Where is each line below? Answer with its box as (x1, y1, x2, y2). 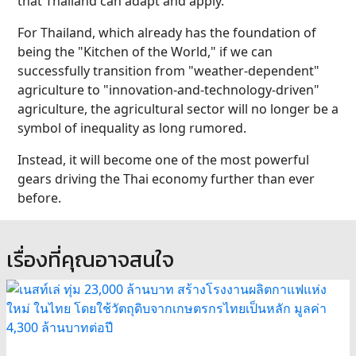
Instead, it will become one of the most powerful (17, 151, 309, 168)
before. (17, 189, 61, 207)
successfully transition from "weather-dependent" (17, 62, 319, 79)
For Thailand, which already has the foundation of (17, 24, 316, 41)
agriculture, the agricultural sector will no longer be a (17, 100, 339, 118)
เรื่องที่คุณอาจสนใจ (6, 243, 174, 276)
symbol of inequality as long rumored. (17, 119, 246, 137)
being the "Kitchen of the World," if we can (17, 43, 273, 60)
